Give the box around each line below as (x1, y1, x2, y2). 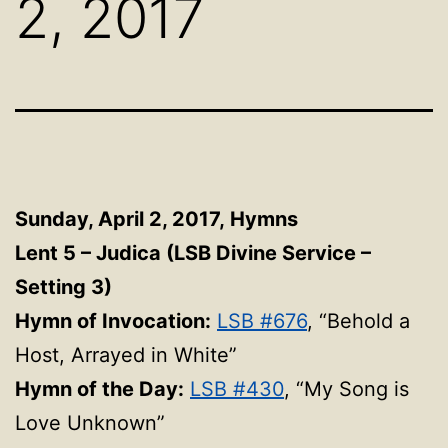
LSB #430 (190, 377, 284, 401)
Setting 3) (15, 275, 112, 299)
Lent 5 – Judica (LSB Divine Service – (15, 241, 371, 265)
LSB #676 (217, 309, 307, 333)
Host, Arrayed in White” (15, 343, 237, 367)
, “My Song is (284, 377, 409, 401)
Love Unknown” (15, 411, 165, 435)
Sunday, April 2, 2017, (15, 207, 230, 231)
